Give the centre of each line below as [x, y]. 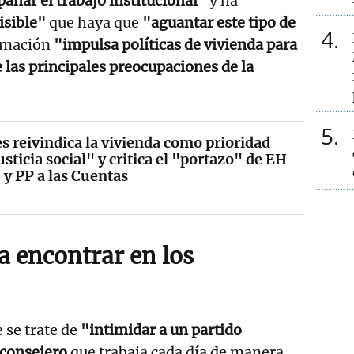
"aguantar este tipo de [219, 22]
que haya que [94, 22]
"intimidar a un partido [161, 330]
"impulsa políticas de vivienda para [175, 44]
